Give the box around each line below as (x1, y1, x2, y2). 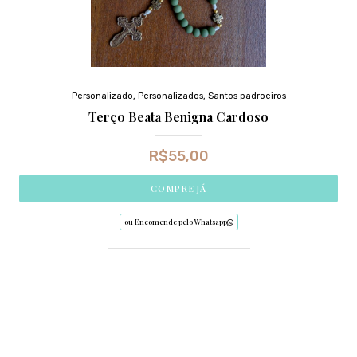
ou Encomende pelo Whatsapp (124, 216, 227, 226)
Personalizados (137, 90, 203, 101)
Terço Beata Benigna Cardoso (88, 108, 269, 125)
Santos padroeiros (207, 90, 286, 101)
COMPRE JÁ (151, 182, 206, 194)
